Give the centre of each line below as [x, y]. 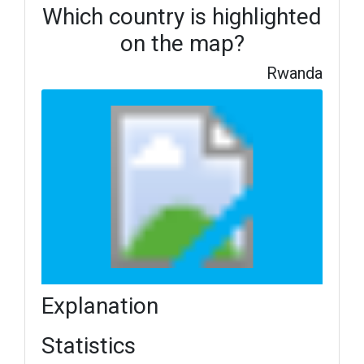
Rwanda [295, 73]
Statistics [89, 346]
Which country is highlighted [182, 17]
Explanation [100, 306]
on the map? [182, 43]
